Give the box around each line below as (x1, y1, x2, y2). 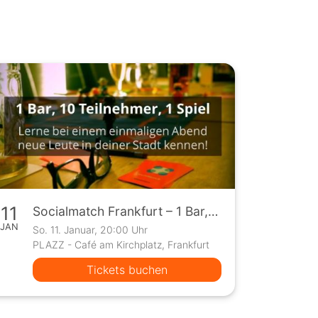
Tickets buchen (86, 263, 168, 278)
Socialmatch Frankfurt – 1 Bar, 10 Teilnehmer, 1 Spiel (207, 204, 218, 219)
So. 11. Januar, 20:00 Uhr (32, 224, 148, 236)
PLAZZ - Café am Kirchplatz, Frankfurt (32, 238, 209, 251)
